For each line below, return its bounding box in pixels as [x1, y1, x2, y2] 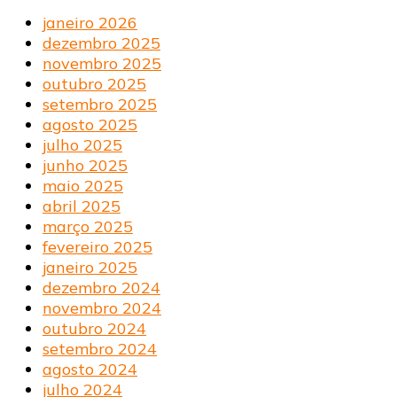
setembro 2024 [43, 338, 157, 359]
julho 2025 [43, 134, 122, 155]
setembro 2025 [43, 93, 157, 114]
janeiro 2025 [43, 256, 137, 277]
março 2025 [43, 215, 133, 237]
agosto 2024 [43, 358, 137, 379]
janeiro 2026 [43, 12, 137, 33]
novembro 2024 [43, 297, 161, 318]
